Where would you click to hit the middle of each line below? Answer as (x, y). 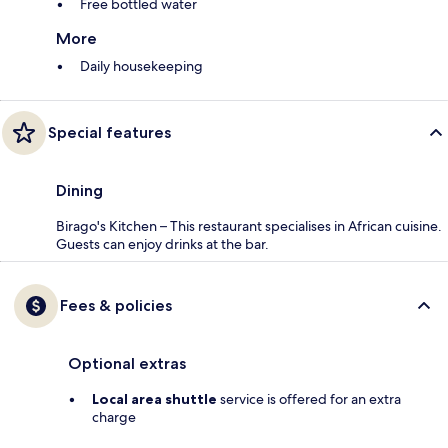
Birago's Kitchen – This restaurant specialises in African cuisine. (249, 226)
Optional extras (127, 364)
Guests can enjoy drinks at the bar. (162, 244)
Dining (79, 191)
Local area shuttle (154, 399)
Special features (109, 133)
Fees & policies (116, 306)
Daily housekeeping (141, 66)
